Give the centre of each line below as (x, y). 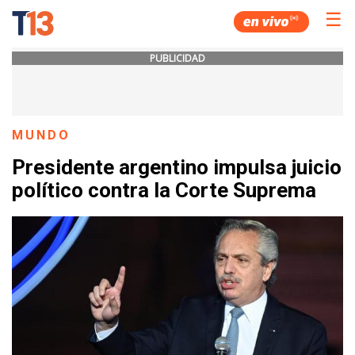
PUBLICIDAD (177, 58)
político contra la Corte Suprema (164, 191)
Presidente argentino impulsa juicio (177, 168)
